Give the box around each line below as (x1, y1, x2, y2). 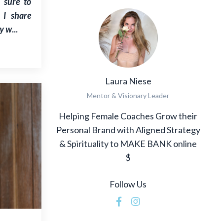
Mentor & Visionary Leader (87, 91, 170, 100)
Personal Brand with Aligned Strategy (56, 124, 200, 135)
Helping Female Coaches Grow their (59, 110, 198, 121)
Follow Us (110, 178, 147, 189)
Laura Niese (105, 75, 151, 86)
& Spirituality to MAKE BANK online (59, 138, 197, 149)
